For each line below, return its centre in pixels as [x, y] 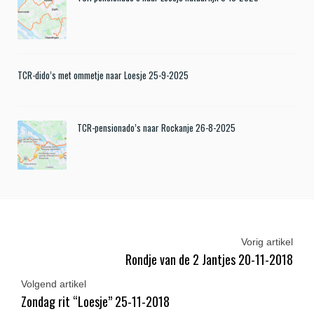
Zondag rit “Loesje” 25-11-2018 [95, 302]
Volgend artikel [54, 284]
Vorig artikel [267, 242]
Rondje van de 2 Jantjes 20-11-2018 [209, 260]
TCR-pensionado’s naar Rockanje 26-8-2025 [156, 128]
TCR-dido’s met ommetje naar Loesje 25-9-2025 [103, 75]
